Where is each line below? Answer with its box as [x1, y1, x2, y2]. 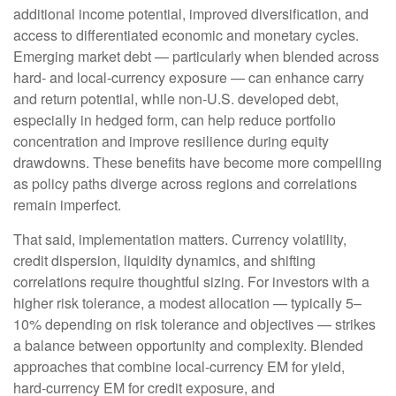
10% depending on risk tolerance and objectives [13, 314, 317, 335]
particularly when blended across [169, 46, 379, 67]
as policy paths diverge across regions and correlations [13, 173, 357, 194]
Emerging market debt [13, 46, 155, 67]
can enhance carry [245, 67, 364, 88]
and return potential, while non [13, 88, 202, 110]
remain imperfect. [13, 194, 121, 216]
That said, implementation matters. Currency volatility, [13, 229, 346, 250]
